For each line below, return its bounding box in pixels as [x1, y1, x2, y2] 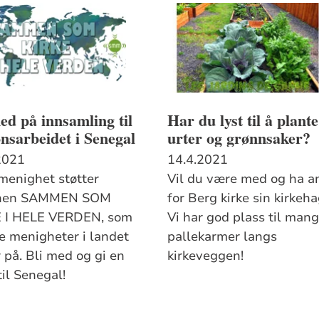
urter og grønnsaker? [167, 125, 311, 150]
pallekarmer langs [167, 227, 278, 245]
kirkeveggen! [167, 246, 244, 264]
